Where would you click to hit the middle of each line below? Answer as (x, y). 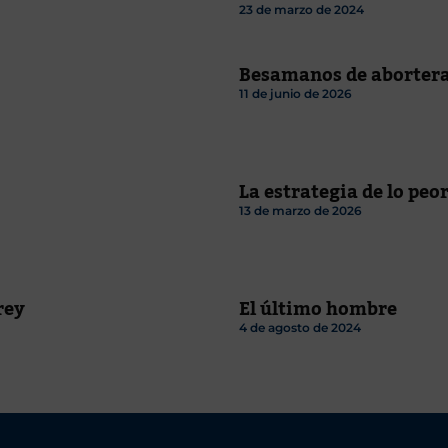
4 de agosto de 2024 (300, 327)
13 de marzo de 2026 (300, 210)
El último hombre (318, 308)
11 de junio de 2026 (295, 93)
